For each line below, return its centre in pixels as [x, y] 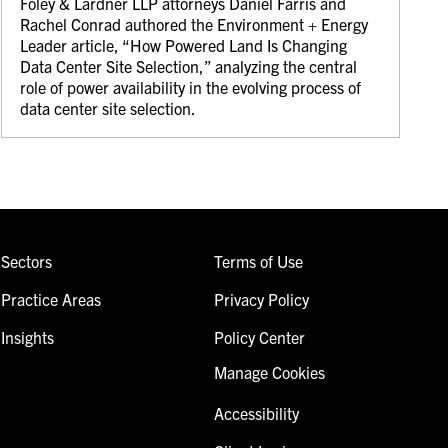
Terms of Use [258, 260]
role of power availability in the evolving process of [191, 86]
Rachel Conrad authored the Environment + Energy [194, 23]
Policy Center [259, 336]
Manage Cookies [269, 371]
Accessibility [256, 412]
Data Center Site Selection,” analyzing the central [189, 65]
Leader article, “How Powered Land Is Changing [184, 44]
